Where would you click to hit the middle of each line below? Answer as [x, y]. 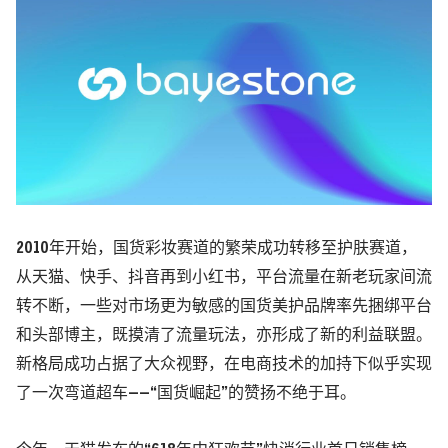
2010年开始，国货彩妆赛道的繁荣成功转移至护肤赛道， [216, 248]
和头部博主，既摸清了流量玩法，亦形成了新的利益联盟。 [224, 335]
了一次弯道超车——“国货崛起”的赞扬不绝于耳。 [186, 393]
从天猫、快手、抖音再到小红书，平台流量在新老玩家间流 [224, 277]
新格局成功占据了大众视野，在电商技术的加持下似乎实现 [224, 364]
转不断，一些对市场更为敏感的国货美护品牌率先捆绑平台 [224, 306]
